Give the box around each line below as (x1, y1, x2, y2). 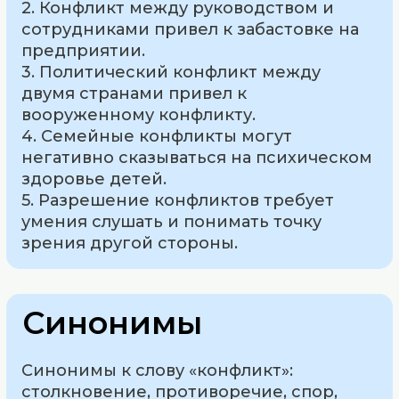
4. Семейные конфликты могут (21, 126, 293, 146)
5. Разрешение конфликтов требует (21, 190, 335, 210)
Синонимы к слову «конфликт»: (21, 361, 294, 381)
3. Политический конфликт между (21, 61, 322, 82)
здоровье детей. (21, 168, 167, 189)
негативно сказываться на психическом (21, 147, 373, 167)
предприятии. (21, 40, 146, 61)
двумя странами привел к (21, 83, 248, 103)
